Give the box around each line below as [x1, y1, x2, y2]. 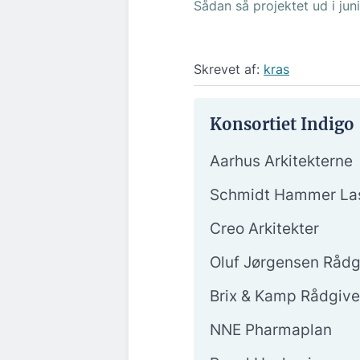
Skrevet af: [194, 60, 264, 77]
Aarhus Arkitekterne [210, 152, 353, 171]
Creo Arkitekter [210, 219, 319, 239]
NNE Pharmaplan [210, 321, 332, 340]
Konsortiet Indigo [210, 114, 354, 135]
